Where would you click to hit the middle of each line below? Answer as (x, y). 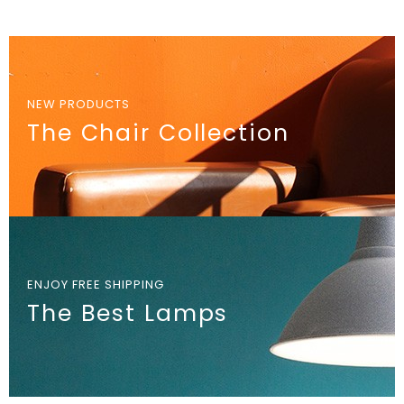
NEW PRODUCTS (78, 104)
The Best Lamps (128, 313)
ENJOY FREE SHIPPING (96, 285)
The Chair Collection (158, 133)
